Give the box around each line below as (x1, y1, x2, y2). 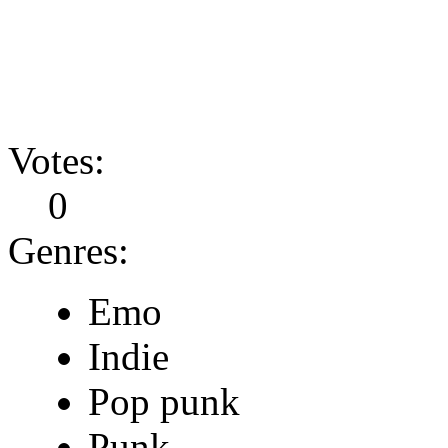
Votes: (8, 138, 105, 182)
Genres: (8, 228, 129, 272)
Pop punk (88, 379, 240, 423)
